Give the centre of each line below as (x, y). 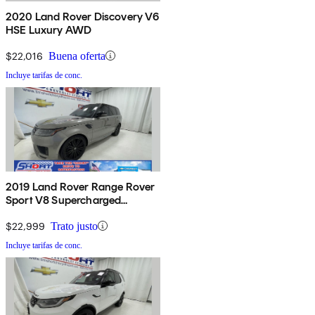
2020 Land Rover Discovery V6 (83, 16)
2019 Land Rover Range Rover (81, 186)
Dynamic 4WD (41, 213)
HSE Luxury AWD (49, 30)
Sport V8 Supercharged (64, 200)
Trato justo (74, 226)
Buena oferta (77, 56)
